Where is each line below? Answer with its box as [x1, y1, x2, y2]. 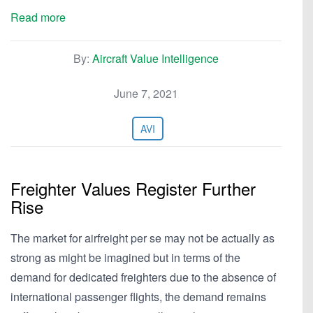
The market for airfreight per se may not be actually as [10, 230, 275, 246]
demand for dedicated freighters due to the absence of [10, 269, 276, 285]
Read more [10, 9, 66, 25]
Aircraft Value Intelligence [92, 50, 219, 66]
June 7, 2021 [114, 85, 178, 101]
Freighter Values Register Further [10, 176, 256, 201]
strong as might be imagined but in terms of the [10, 249, 240, 265]
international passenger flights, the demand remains [10, 289, 266, 305]
